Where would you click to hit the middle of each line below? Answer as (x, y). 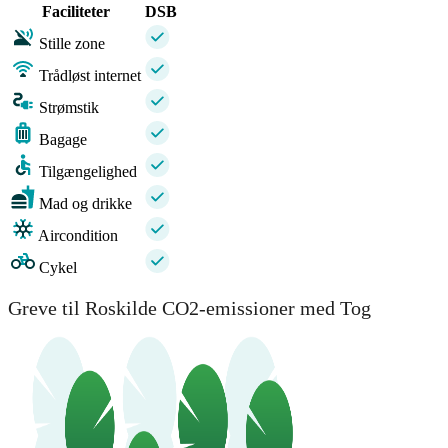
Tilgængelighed (88, 172)
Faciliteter (76, 12)
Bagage (63, 140)
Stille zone (72, 44)
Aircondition (78, 236)
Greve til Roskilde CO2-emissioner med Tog (189, 307)
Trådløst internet (90, 76)
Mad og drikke (85, 204)
